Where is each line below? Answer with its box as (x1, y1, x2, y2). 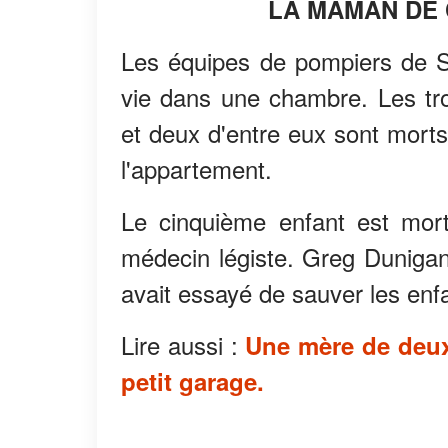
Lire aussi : (121, 327, 246, 363)
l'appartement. (121, 151, 272, 187)
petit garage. (121, 364, 264, 399)
